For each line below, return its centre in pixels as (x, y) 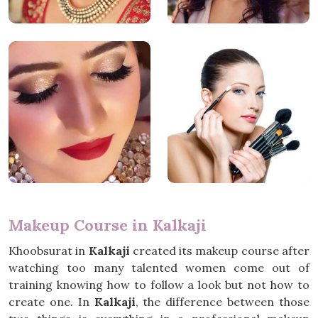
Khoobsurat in (49, 251)
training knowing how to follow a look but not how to (159, 285)
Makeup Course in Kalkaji (108, 225)
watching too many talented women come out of (159, 268)
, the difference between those (223, 302)
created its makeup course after (220, 251)
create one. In (51, 302)
